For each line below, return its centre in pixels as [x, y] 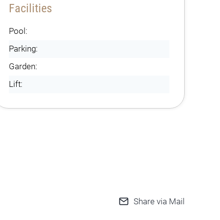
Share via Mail [159, 201]
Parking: [23, 48]
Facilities [30, 8]
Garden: [23, 66]
